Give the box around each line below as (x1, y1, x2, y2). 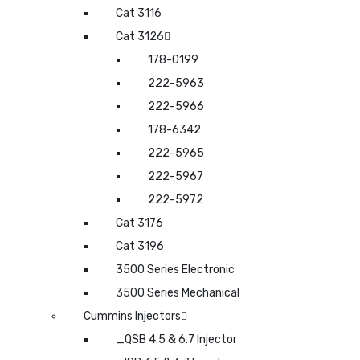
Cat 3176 (116, 215, 163, 230)
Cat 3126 (116, 29, 164, 43)
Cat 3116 (116, 6, 162, 20)
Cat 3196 (116, 239, 164, 253)
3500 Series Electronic (116, 262, 235, 276)
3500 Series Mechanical (116, 285, 239, 300)
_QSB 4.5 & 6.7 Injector (116, 332, 237, 346)
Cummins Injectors (84, 309, 181, 323)
